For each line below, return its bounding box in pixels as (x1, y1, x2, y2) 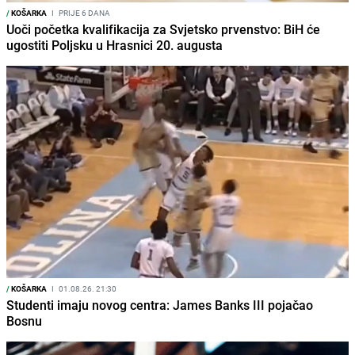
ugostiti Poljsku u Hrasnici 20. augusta (6, 36, 223, 55)
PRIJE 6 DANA (57, 7, 110, 19)
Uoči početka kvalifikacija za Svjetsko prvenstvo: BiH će (6, 21, 320, 39)
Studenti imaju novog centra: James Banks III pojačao (6, 296, 313, 315)
